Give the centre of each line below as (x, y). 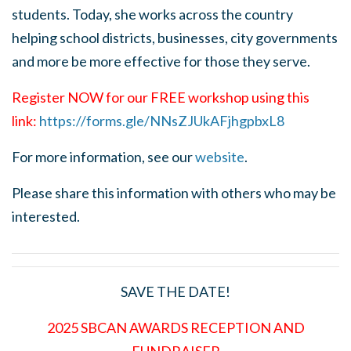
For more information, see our (103, 157)
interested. (46, 217)
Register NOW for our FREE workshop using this (161, 98)
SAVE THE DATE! (175, 292)
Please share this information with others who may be (174, 193)
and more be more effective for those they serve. (161, 62)
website (220, 157)
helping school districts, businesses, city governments (175, 38)
